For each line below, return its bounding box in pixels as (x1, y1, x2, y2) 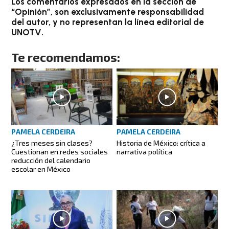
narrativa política (117, 147, 172, 156)
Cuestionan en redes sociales (11, 147, 108, 156)
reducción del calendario (11, 156, 91, 165)
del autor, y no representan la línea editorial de (11, 16, 204, 27)
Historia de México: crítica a (117, 139, 205, 148)
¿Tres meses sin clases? (11, 139, 93, 148)
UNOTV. (11, 27, 44, 37)
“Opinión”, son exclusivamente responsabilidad (11, 6, 204, 17)
